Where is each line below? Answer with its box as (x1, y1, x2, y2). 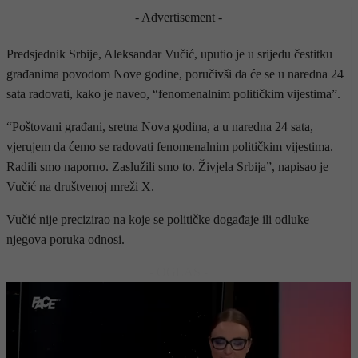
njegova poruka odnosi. (6, 232, 125, 246)
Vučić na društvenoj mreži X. (6, 179, 154, 193)
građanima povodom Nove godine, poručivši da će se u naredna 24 (6, 66, 344, 81)
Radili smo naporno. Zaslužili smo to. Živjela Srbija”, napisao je (6, 159, 328, 173)
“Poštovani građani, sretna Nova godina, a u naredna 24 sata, (6, 119, 313, 133)
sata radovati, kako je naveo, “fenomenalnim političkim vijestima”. (6, 86, 340, 101)
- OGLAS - (149, 265, 208, 279)
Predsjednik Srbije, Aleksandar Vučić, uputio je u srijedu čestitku (6, 46, 332, 61)
